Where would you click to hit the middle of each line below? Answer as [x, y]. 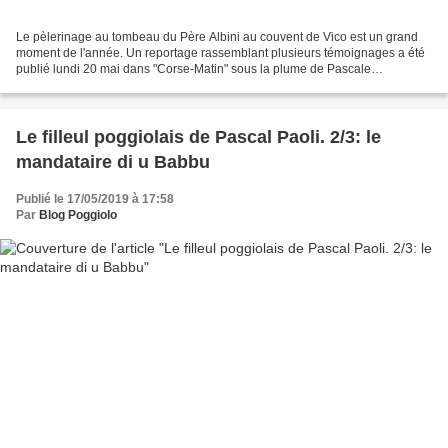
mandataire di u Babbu [113, 162]
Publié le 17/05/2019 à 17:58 [95, 199]
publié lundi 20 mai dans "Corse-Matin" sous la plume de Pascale [193, 69]
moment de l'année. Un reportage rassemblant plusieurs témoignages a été [220, 53]
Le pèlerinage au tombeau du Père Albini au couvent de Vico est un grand [217, 37]
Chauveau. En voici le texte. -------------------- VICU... [153, 85]
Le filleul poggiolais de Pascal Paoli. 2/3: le [198, 137]
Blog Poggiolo [78, 215]
